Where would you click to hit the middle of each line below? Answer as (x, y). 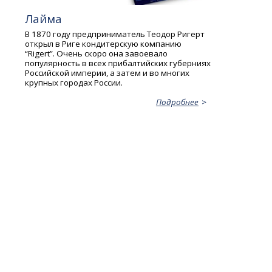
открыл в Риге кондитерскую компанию (104, 44)
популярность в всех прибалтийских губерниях (118, 63)
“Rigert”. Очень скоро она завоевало (97, 54)
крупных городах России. (74, 83)
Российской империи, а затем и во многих (107, 73)
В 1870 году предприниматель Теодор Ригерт (115, 34)
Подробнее (177, 102)
